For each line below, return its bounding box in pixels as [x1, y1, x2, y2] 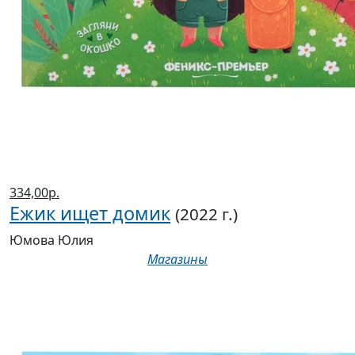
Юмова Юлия [10, 231, 94, 250]
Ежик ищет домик [10, 200, 170, 227]
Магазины [147, 250, 208, 269]
